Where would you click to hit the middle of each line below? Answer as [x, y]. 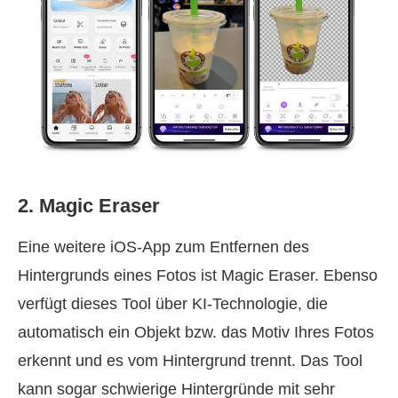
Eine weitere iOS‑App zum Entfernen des [163, 247]
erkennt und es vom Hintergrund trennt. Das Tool [190, 360]
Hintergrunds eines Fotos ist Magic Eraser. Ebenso [198, 275]
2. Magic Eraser [89, 205]
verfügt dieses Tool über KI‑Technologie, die [173, 303]
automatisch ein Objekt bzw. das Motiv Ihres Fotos [196, 332]
